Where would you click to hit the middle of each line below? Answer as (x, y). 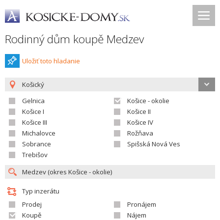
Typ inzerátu (41, 191)
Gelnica (33, 101)
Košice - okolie (148, 101)
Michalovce (39, 133)
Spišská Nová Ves (154, 144)
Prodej (32, 204)
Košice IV (140, 122)
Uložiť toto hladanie (51, 61)
